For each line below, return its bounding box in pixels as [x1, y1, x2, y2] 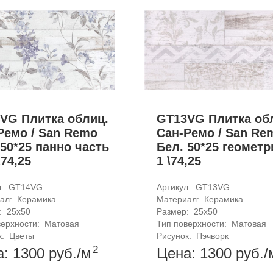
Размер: [156, 206, 191, 216]
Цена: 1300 [156, 244, 236, 261]
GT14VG [9, 182, 43, 192]
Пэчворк [196, 230, 229, 241]
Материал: [156, 194, 202, 204]
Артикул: [156, 182, 193, 192]
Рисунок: [156, 230, 194, 241]
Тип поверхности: [156, 218, 229, 229]
